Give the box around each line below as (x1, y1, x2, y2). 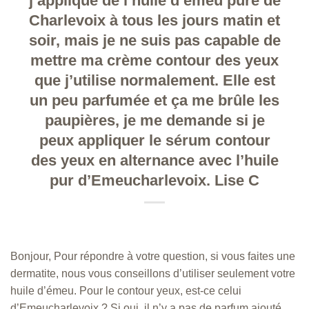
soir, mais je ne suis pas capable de (28, 32, 281, 50)
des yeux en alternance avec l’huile (30, 152, 279, 170)
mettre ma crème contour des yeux (30, 52, 279, 70)
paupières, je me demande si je (44, 112, 265, 130)
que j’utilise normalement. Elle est (34, 72, 275, 90)
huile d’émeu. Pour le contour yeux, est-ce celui (10, 285, 241, 297)
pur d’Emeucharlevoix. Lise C (50, 172, 259, 190)
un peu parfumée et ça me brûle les (30, 92, 279, 110)
